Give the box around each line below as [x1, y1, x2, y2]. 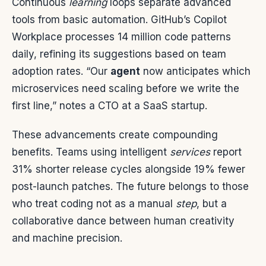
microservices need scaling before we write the [12, 83, 239, 95]
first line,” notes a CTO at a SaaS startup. [12, 100, 207, 112]
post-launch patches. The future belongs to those [12, 180, 249, 193]
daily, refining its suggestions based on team [12, 48, 226, 61]
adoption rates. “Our [12, 65, 110, 78]
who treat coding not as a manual [12, 198, 176, 210]
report [210, 146, 242, 159]
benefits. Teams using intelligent [12, 146, 170, 159]
